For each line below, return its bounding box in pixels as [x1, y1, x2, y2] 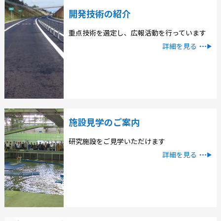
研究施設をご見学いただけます [68, 136, 165, 146]
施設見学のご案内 [68, 115, 140, 128]
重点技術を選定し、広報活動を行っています [68, 28, 206, 37]
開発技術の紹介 [68, 7, 131, 20]
